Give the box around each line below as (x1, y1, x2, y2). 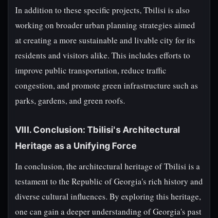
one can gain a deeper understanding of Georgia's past (15, 206, 201, 217)
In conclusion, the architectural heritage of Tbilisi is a (15, 161, 200, 172)
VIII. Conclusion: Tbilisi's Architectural (15, 125, 181, 135)
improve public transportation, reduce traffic (15, 65, 166, 76)
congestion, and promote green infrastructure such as (15, 80, 198, 91)
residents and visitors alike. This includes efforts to (15, 50, 190, 61)
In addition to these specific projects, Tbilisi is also (15, 4, 190, 16)
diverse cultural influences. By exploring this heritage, (15, 191, 201, 202)
